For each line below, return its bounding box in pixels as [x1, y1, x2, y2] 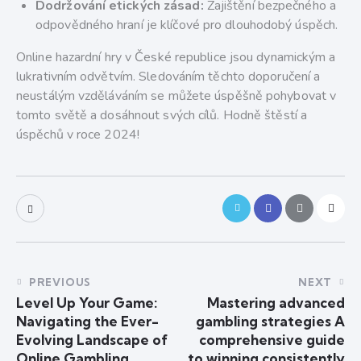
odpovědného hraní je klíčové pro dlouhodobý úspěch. [35, 16, 338, 35]
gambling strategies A [196, 313, 345, 330]
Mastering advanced [207, 294, 345, 312]
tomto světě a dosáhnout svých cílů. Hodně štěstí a [16, 106, 308, 125]
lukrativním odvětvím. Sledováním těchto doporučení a [16, 68, 321, 86]
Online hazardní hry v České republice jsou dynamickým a [16, 48, 336, 67]
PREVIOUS [28, 276, 92, 289]
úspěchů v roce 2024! [16, 126, 139, 144]
